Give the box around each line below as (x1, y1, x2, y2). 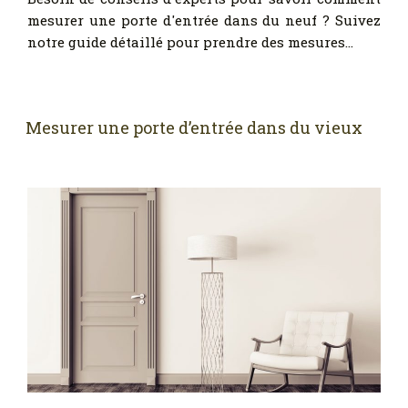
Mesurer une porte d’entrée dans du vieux (25, 116, 362, 138)
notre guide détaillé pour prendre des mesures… (27, 32, 353, 51)
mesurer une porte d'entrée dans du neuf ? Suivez (27, 10, 381, 29)
